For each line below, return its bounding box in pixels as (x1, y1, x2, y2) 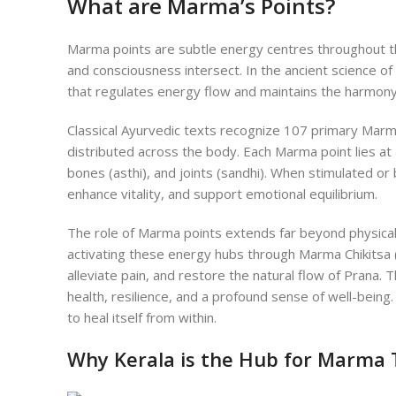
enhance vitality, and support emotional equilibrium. (67, 185, 377, 203)
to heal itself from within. (67, 308, 217, 327)
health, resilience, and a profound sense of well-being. (67, 287, 393, 306)
